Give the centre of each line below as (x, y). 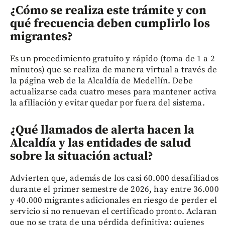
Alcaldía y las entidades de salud (100, 143)
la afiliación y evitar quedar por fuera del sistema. (107, 103)
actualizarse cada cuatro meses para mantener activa (114, 92)
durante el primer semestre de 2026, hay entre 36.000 (115, 190)
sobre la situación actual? (82, 156)
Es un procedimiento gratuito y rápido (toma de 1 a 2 (113, 59)
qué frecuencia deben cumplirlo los (110, 24)
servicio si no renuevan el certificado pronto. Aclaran (114, 212)
